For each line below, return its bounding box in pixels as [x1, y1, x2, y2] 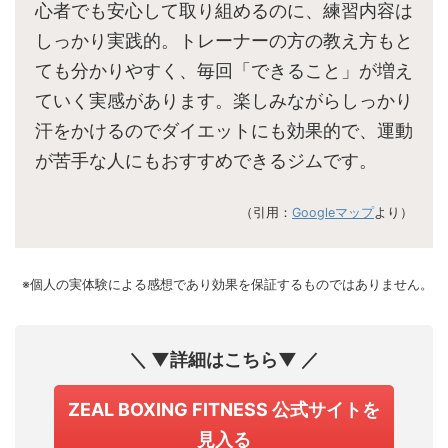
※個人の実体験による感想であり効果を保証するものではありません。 [22, 277, 433, 293]
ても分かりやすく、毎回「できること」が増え [35, 60, 413, 82]
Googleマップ [292, 205, 374, 221]
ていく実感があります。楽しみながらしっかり [35, 90, 413, 112]
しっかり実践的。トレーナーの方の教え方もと [35, 30, 413, 52]
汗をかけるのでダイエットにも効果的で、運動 [35, 120, 413, 142]
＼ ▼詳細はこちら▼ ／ [129, 349, 319, 371]
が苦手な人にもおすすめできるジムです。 [35, 150, 377, 172]
